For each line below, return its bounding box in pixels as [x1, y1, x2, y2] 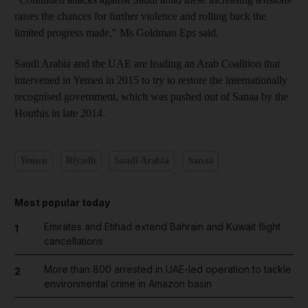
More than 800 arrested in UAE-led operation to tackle [43, 263, 291, 275]
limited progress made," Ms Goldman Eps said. [14, 26, 219, 38]
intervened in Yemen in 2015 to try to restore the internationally [14, 74, 287, 86]
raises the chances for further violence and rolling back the [14, 10, 266, 22]
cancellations [43, 234, 103, 247]
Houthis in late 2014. [14, 107, 105, 119]
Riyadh [65, 155, 96, 166]
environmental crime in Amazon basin [43, 277, 212, 289]
